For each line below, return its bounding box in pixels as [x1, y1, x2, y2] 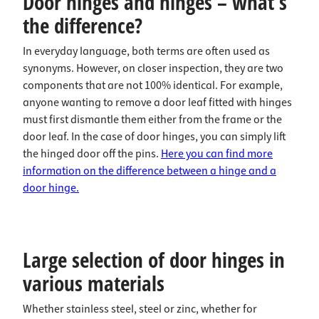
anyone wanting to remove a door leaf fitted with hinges [23, 95, 292, 110]
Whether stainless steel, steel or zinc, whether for [23, 301, 257, 317]
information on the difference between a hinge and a [23, 163, 276, 179]
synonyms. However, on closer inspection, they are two [23, 61, 283, 76]
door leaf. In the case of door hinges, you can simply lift [23, 129, 286, 145]
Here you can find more [161, 146, 273, 162]
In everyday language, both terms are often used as [23, 43, 270, 59]
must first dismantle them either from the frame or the [23, 112, 282, 127]
